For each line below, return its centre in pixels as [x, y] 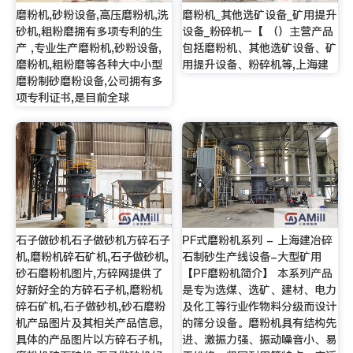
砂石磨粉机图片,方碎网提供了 [89, 273]
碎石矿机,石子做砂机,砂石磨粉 [90, 306]
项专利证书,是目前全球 [72, 98]
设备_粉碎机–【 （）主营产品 [258, 32]
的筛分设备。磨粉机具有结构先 [260, 323]
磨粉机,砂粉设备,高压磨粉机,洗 [92, 15]
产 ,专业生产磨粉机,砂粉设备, [88, 48]
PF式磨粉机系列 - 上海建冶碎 [258, 240]
